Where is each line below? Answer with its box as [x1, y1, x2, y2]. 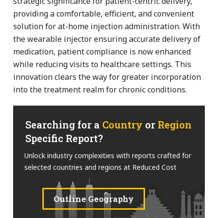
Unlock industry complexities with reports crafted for [24, 150, 191, 160]
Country [102, 118, 143, 131]
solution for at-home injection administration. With [13, 20, 200, 32]
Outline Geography [54, 193, 134, 204]
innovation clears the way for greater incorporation [13, 71, 201, 82]
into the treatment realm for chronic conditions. [13, 84, 187, 95]
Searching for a [25, 118, 102, 131]
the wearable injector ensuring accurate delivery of [13, 33, 200, 44]
